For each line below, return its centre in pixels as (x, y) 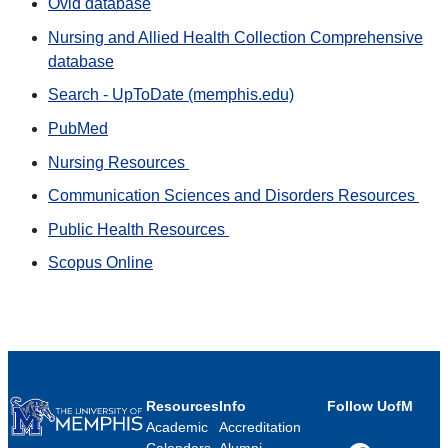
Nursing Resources (118, 162)
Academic (176, 427)
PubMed (78, 128)
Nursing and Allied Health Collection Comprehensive (235, 37)
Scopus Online (100, 263)
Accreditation (259, 427)
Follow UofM (370, 406)
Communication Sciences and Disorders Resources (233, 196)
